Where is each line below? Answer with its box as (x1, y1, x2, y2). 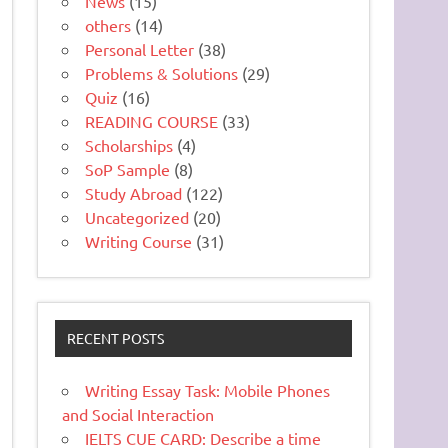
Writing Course (85, 230, 193, 251)
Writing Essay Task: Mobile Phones (85, 380, 331, 401)
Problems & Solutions (85, 62, 239, 83)
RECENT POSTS (66, 329, 164, 348)
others (85, 14, 132, 35)
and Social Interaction (62, 404, 215, 425)
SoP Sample (85, 158, 171, 179)
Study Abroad (85, 182, 183, 203)
